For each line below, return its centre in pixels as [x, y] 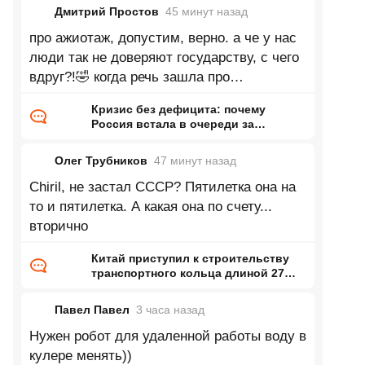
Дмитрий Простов [106, 11]
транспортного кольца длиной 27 [187, 273]
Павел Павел [92, 310]
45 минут [191, 11]
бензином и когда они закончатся [187, 139]
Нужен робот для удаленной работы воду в [167, 336]
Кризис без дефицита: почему [178, 109]
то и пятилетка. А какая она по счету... [150, 207]
